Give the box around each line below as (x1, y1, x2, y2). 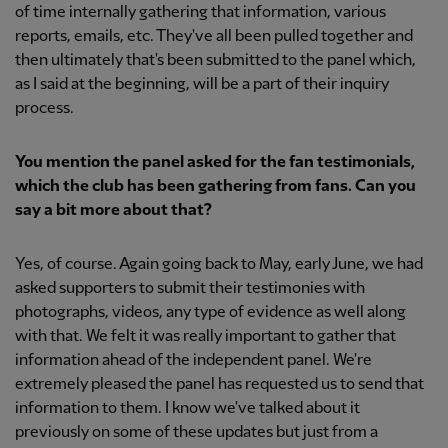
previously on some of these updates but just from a (15, 424, 378, 441)
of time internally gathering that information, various (15, 4, 386, 21)
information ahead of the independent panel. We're (15, 352, 372, 369)
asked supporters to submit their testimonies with (15, 280, 365, 297)
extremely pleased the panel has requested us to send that (15, 376, 424, 393)
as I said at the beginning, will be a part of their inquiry (15, 76, 389, 93)
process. (15, 100, 74, 117)
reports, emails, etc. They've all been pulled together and (15, 28, 413, 45)
